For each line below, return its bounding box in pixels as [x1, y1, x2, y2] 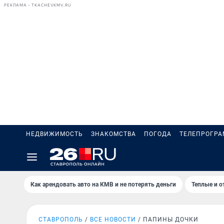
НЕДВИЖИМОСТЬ [26, 130, 83, 137]
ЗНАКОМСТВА [91, 130, 136, 137]
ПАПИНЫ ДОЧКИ [143, 216, 198, 223]
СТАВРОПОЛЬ [38, 216, 83, 223]
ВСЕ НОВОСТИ [90, 216, 136, 223]
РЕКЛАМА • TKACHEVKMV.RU [4, 2, 71, 7]
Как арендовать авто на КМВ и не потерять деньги [30, 181, 176, 188]
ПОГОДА [144, 130, 171, 137]
